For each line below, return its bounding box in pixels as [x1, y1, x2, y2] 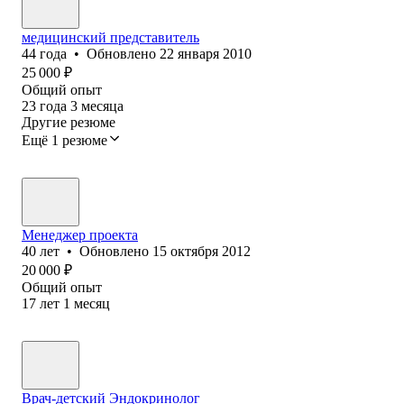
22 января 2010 [160, 45, 252, 61]
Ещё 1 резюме [22, 132, 107, 148]
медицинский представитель [22, 29, 199, 45]
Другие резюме [22, 114, 115, 130]
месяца [81, 97, 124, 114]
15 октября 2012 [152, 243, 251, 259]
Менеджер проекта [22, 226, 138, 243]
